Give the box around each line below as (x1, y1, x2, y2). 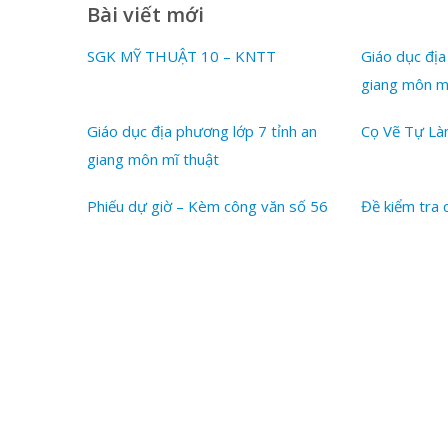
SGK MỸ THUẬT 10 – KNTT (87, 46, 276, 66)
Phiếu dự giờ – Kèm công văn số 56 (87, 195, 328, 216)
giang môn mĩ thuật (87, 148, 219, 169)
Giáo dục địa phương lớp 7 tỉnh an (87, 120, 317, 141)
